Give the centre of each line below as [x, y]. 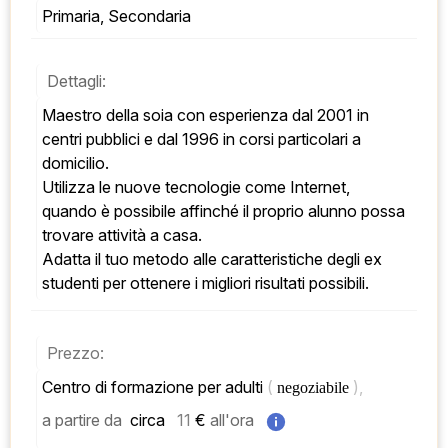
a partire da [82, 420]
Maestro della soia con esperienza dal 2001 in [49, 114]
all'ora [232, 420]
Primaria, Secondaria [116, 15]
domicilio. [77, 162]
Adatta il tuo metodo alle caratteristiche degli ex [212, 258]
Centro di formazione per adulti [154, 386]
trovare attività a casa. [124, 234]
